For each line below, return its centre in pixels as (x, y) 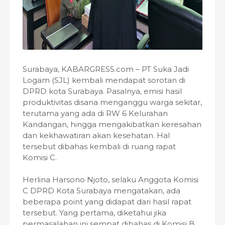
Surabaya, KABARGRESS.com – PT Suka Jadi (106, 69)
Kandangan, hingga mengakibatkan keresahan (112, 124)
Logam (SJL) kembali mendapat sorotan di (104, 80)
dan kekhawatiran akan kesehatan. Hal (96, 135)
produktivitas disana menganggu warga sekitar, (112, 102)
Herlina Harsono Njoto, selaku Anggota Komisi (110, 180)
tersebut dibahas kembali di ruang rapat (99, 146)
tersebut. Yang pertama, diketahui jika (94, 213)
